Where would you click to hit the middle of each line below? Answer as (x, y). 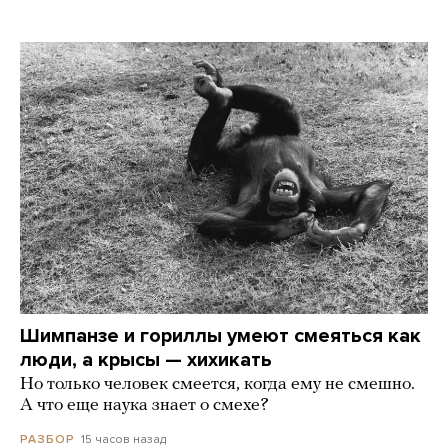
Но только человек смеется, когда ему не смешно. (217, 385)
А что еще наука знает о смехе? (144, 406)
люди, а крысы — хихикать (146, 360)
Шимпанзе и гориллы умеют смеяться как (220, 336)
